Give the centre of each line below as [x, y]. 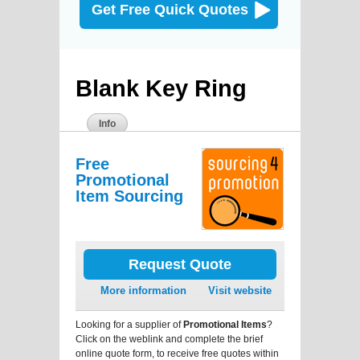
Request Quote [180, 264]
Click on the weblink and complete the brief [169, 339]
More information [143, 290]
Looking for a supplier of [129, 324]
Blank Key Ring [161, 88]
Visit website [240, 290]
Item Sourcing [129, 196]
